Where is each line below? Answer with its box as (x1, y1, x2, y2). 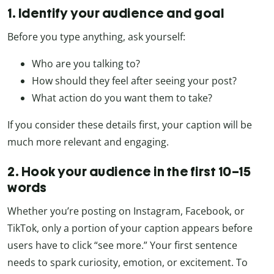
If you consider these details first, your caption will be (7, 117, 252, 131)
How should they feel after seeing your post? (32, 73, 237, 87)
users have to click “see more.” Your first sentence (7, 238, 237, 252)
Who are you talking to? (32, 56, 140, 70)
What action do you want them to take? (32, 91, 212, 105)
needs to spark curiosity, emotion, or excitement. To (7, 255, 248, 269)
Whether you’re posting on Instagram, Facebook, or (7, 204, 245, 218)
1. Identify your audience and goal (7, 4, 224, 21)
